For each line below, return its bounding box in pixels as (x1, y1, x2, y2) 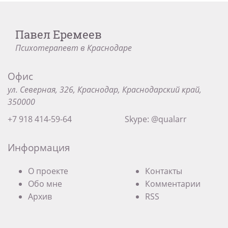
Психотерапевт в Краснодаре (15, 42, 132, 53)
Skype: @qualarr (124, 113, 187, 125)
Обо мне (28, 178, 62, 189)
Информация (8, 140, 70, 154)
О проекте (28, 165, 68, 177)
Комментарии (145, 178, 201, 189)
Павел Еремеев (15, 27, 102, 42)
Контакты (145, 165, 182, 177)
